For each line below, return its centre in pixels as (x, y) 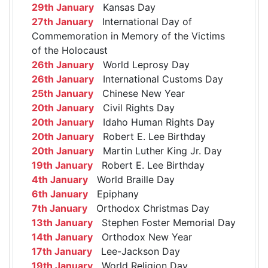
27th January (63, 22)
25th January (63, 94)
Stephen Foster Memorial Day (164, 223)
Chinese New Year (139, 94)
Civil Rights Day (134, 108)
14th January (62, 237)
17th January (62, 252)
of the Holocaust (70, 51)
